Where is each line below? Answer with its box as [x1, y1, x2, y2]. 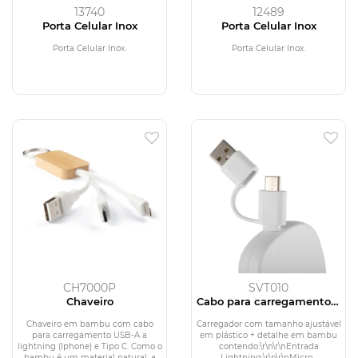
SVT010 [249, 280, 288, 296]
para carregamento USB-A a [32, 330, 147, 341]
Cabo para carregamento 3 [197, 295, 340, 308]
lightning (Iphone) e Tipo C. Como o [17, 341, 162, 352]
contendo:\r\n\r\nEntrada [218, 341, 319, 352]
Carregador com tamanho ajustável [196, 319, 341, 330]
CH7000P [63, 280, 116, 296]
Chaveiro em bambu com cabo [26, 319, 153, 330]
